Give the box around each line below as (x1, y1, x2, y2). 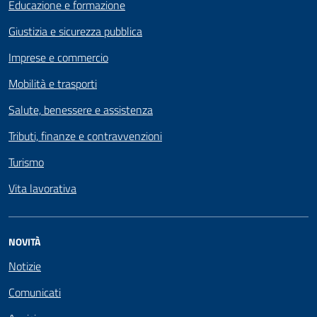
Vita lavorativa (8, 179, 76, 197)
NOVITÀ (8, 234, 40, 249)
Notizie (8, 257, 41, 275)
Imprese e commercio (8, 48, 108, 66)
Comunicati (8, 283, 61, 301)
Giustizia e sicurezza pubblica (8, 22, 142, 40)
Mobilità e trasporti (8, 74, 97, 92)
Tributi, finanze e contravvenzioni (8, 127, 162, 144)
